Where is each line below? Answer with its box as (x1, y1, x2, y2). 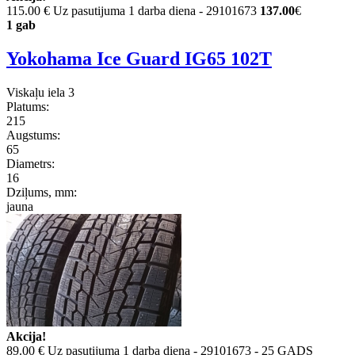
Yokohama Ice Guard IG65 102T (6, 48, 272, 70)
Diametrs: (6, 157, 55, 170)
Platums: (6, 100, 49, 113)
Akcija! (6, 330, 46, 343)
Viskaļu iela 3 (6, 86, 74, 99)
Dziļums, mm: (6, 185, 77, 199)
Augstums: (6, 128, 60, 142)
